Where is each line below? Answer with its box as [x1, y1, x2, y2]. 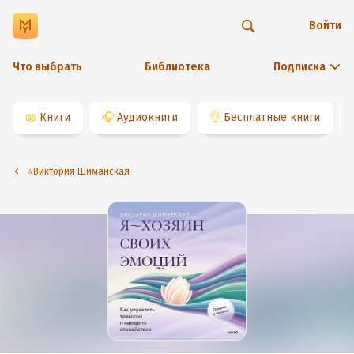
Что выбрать [13, 60, 82, 73]
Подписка [273, 60, 326, 73]
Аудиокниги [117, 111, 178, 124]
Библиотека [144, 60, 210, 73]
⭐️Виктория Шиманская [33, 166, 130, 177]
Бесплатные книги [224, 111, 320, 124]
